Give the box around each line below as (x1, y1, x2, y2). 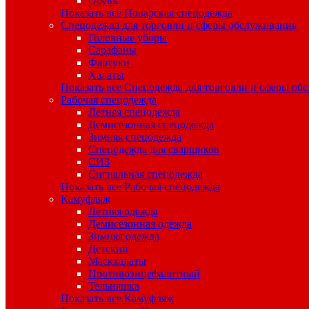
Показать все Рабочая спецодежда (61, 181, 220, 193)
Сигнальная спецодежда (88, 168, 203, 181)
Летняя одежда (88, 206, 158, 218)
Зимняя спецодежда (88, 131, 181, 143)
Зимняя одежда (88, 230, 159, 243)
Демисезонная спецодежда (88, 119, 214, 131)
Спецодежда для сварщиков (88, 143, 219, 156)
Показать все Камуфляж (61, 292, 174, 305)
